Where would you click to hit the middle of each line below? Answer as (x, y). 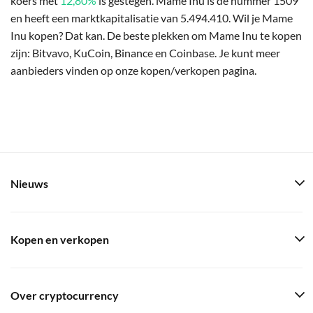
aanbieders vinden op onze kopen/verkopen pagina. (133, 70)
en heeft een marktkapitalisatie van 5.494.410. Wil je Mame (152, 17)
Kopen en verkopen (60, 240)
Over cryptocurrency (65, 296)
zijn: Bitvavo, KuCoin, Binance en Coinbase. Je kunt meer (145, 52)
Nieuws (29, 184)
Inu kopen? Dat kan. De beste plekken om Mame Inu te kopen (156, 35)
